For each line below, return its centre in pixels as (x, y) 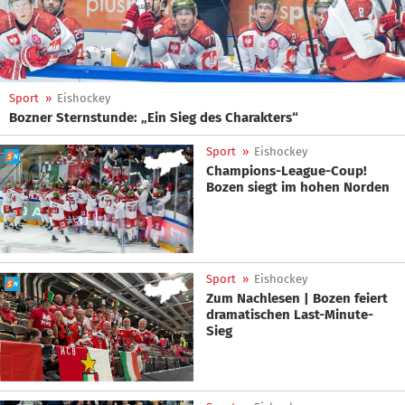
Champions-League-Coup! (287, 171)
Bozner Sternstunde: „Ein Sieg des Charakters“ (154, 118)
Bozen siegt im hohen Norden (298, 187)
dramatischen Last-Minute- (290, 315)
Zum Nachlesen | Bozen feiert (297, 299)
